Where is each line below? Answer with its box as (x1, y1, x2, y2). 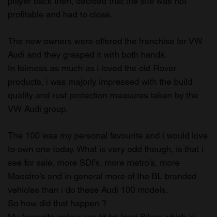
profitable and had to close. (8, 9, 112, 19)
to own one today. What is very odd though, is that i (8, 143, 203, 154)
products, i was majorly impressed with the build (8, 76, 192, 87)
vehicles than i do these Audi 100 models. (8, 184, 168, 195)
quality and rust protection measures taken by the (8, 90, 198, 100)
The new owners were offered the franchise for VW (8, 35, 202, 46)
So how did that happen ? (8, 198, 107, 208)
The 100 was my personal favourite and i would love (8, 130, 208, 140)
